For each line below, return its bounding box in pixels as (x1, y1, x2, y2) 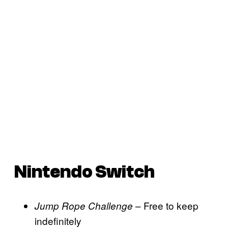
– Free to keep (133, 198, 198, 213)
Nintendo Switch (14, 161, 155, 183)
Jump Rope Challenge (35, 199, 133, 213)
